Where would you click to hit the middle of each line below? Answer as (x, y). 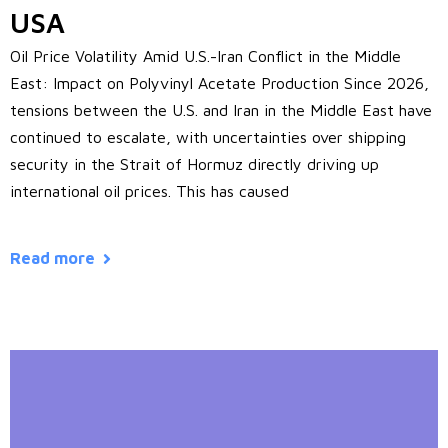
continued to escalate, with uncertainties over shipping (208, 137)
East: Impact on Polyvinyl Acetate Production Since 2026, (219, 83)
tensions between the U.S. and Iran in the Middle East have (221, 110)
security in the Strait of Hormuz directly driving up (194, 164)
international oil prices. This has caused (149, 191)
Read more (52, 258)
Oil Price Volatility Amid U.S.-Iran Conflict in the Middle (205, 56)
